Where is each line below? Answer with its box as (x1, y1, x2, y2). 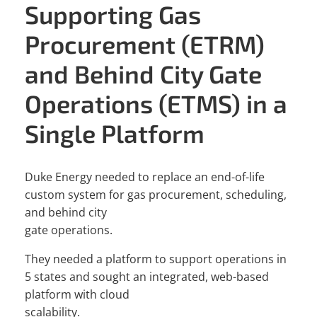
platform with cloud (25, 287, 129, 303)
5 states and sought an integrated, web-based (25, 269, 269, 285)
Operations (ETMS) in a (25, 88, 287, 119)
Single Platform (25, 118, 204, 149)
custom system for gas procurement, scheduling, (25, 187, 287, 203)
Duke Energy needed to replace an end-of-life (25, 169, 265, 185)
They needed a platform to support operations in (25, 251, 287, 267)
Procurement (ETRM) (25, 29, 265, 59)
